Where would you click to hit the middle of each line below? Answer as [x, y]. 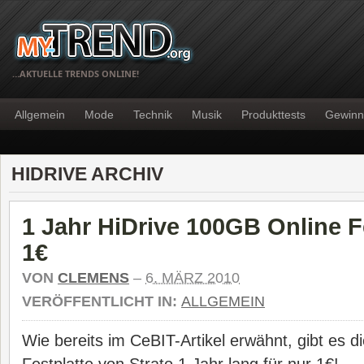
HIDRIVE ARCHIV [87, 174]
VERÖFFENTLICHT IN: [102, 301]
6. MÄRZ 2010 [193, 278]
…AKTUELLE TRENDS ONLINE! [76, 74]
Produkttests [273, 115]
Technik [153, 115]
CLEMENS [93, 278]
